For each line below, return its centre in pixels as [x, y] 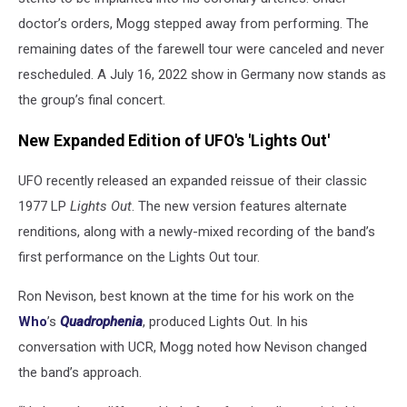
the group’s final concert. [92, 100]
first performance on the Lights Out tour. [139, 258]
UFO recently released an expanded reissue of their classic [193, 181]
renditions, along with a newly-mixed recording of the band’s [197, 232]
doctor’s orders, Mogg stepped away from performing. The [194, 24]
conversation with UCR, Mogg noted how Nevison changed [193, 347]
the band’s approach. [80, 373]
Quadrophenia [101, 322]
